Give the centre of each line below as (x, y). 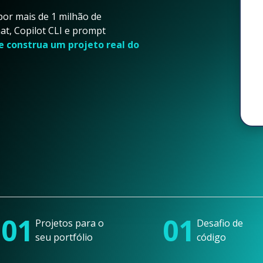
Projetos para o (69, 223)
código (212, 237)
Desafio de (220, 223)
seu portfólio (64, 237)
